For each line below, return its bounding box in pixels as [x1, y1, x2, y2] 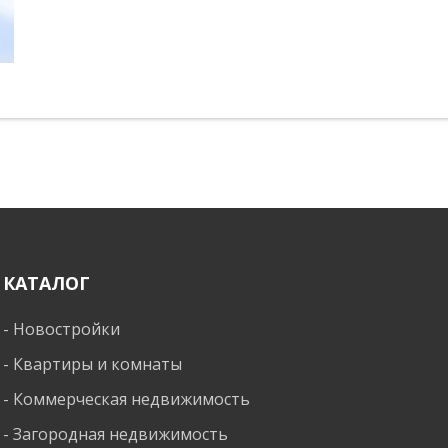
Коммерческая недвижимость [13, 388, 251, 411]
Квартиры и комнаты [13, 353, 183, 376]
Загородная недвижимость [13, 423, 229, 446]
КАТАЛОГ [3, 271, 91, 296]
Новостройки [13, 318, 121, 341]
